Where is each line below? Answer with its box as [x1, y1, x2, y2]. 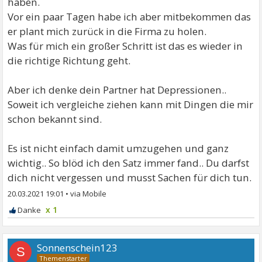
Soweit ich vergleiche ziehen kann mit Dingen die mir [8, 97, 254, 111]
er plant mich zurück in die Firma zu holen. [8, 24, 207, 38]
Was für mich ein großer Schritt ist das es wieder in [8, 39, 243, 53]
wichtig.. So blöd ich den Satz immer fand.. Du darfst [8, 156, 250, 170]
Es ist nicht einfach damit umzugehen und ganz [8, 141, 229, 155]
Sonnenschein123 [37, 240, 118, 254]
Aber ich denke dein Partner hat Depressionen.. [8, 82, 227, 96]
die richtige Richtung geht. [8, 53, 131, 67]
